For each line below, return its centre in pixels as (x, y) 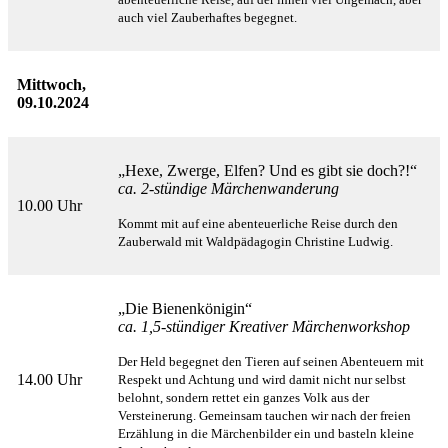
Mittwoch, (51, 85)
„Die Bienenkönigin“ (185, 309)
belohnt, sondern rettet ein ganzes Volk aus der (243, 398)
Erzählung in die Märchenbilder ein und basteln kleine (266, 434)
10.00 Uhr (49, 206)
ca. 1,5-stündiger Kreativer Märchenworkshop (264, 327)
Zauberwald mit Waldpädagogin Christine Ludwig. (255, 242)
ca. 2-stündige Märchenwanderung (228, 189)
